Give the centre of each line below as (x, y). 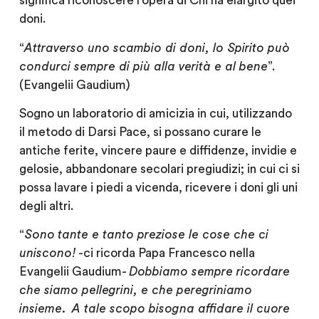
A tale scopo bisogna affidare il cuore (181, 309)
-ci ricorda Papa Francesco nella (165, 253)
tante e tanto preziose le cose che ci (163, 235)
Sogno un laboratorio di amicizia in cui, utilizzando (155, 113)
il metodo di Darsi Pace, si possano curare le (140, 132)
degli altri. (46, 206)
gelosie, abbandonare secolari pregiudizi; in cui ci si (159, 169)
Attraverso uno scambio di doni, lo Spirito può (157, 48)
